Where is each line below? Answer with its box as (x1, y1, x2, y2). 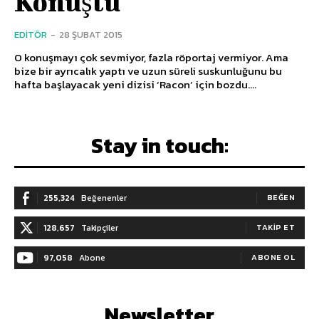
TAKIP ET (256, 221, 295, 233)
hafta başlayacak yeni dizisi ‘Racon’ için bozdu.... (14, 75, 256, 93)
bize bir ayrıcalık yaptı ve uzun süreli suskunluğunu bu (14, 62, 282, 79)
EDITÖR (14, 27, 47, 41)
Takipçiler (81, 221, 118, 234)
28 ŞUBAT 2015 (59, 27, 122, 41)
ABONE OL (251, 251, 295, 263)
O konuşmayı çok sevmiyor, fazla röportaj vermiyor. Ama (14, 48, 288, 66)
